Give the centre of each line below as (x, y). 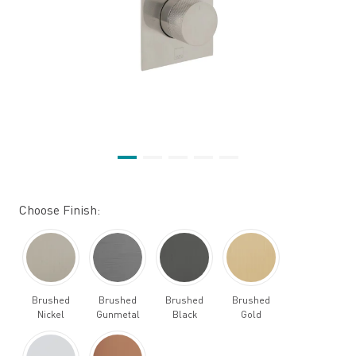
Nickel (51, 314)
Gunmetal (118, 314)
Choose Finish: (60, 210)
